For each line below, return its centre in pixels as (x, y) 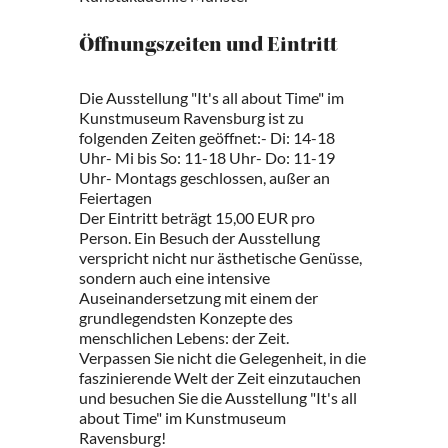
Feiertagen (115, 197)
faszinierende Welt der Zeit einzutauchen (220, 377)
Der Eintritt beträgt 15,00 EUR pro (197, 217)
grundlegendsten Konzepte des (186, 317)
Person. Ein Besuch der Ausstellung (199, 237)
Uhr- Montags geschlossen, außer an (204, 177)
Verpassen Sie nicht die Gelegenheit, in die (222, 357)
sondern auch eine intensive (174, 277)
